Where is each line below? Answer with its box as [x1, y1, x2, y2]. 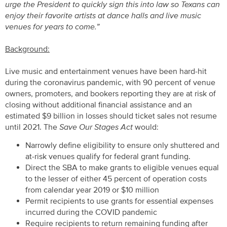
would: [135, 122, 159, 132]
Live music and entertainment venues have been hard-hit [5, 66, 207, 77]
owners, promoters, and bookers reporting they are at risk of [5, 88, 216, 99]
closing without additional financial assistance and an [5, 99, 192, 110]
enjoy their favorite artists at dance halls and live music [5, 10, 201, 21]
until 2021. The [5, 122, 59, 132]
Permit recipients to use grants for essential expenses [25, 196, 213, 207]
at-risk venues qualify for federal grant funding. [25, 152, 191, 162]
